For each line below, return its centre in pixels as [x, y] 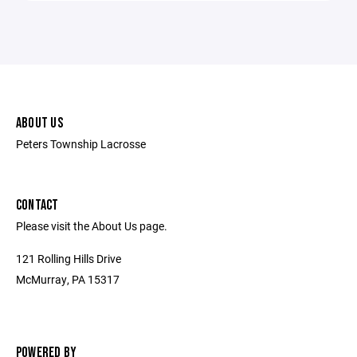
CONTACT [37, 205]
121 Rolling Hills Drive [69, 258]
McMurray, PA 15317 [68, 279]
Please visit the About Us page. [92, 226]
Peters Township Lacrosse [81, 143]
